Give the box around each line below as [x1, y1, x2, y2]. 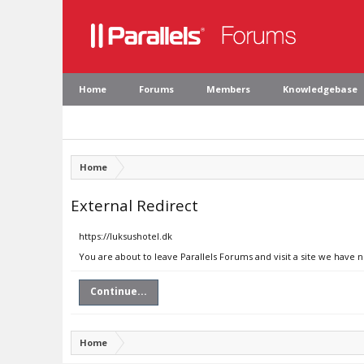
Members [206, 83, 250, 95]
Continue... [90, 284, 147, 298]
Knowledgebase [283, 83, 357, 95]
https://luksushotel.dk [79, 230, 172, 242]
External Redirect [71, 195, 198, 215]
